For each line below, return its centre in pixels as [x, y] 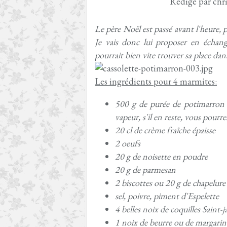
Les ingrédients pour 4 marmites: [156, 81]
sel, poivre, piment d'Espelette [167, 196]
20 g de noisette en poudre [161, 156]
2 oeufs [128, 143]
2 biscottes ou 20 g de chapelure [170, 183]
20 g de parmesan [145, 169]
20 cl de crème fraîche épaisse [165, 130]
